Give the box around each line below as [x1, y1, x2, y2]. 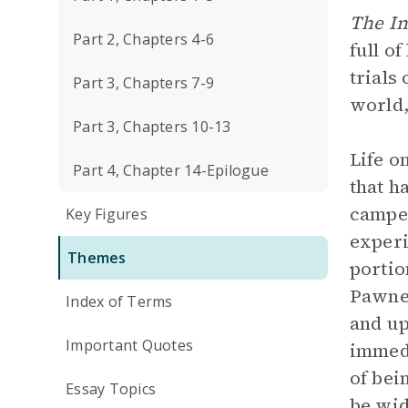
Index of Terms [66, 291, 173, 311]
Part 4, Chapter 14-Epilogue [73, 160, 269, 180]
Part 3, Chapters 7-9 [73, 73, 214, 93]
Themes [67, 248, 127, 268]
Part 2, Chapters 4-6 [73, 29, 214, 49]
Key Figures [66, 204, 148, 224]
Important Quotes [66, 335, 193, 355]
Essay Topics [66, 379, 156, 399]
